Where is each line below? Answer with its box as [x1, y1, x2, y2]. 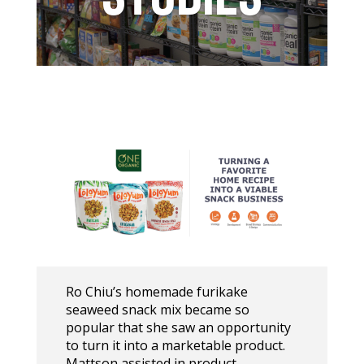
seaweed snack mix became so [65, 300, 249, 318]
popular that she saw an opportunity [65, 318, 291, 336]
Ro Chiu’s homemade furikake [65, 282, 248, 301]
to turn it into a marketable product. [65, 336, 285, 354]
